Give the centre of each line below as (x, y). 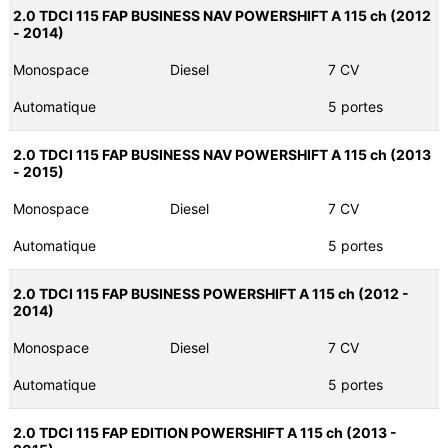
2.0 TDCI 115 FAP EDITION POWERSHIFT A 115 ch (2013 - (204, 433)
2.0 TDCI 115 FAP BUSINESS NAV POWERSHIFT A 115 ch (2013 (221, 155)
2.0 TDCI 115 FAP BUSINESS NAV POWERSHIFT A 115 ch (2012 (221, 16)
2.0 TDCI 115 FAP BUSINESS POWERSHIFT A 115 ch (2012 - (210, 294)
